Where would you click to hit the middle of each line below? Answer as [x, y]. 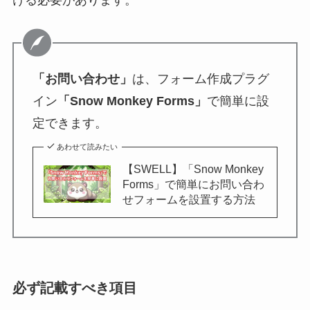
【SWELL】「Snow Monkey [193, 169]
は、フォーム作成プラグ [200, 79]
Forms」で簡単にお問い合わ [194, 184]
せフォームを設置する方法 [189, 200]
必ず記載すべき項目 [74, 288]
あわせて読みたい [88, 147]
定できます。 [70, 124]
